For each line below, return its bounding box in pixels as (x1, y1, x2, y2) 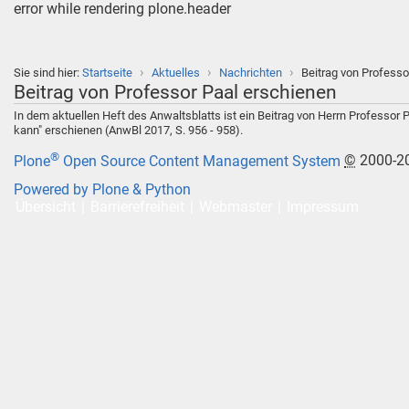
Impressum (287, 197, 360, 215)
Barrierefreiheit (90, 197, 185, 215)
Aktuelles (152, 66, 201, 79)
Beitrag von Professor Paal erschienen (14, 80, 338, 103)
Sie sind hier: (14, 66, 80, 79)
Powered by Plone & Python (14, 180, 192, 198)
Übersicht (16, 197, 77, 215)
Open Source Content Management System (59, 152, 341, 170)
